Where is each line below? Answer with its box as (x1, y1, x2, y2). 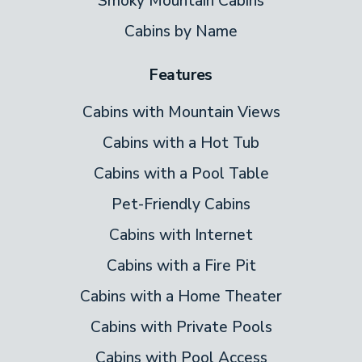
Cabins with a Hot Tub (103, 133, 259, 154)
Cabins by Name (124, 21, 238, 43)
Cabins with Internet (109, 225, 253, 246)
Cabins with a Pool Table (93, 163, 269, 185)
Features (149, 65, 213, 86)
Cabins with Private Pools (90, 317, 272, 339)
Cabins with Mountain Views (82, 102, 280, 124)
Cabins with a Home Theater (80, 286, 282, 308)
